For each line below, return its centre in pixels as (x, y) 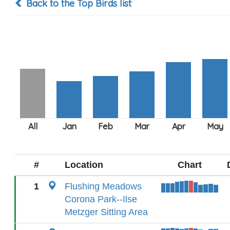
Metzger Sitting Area (106, 212)
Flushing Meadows (103, 186)
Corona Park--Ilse (101, 199)
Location (84, 165)
